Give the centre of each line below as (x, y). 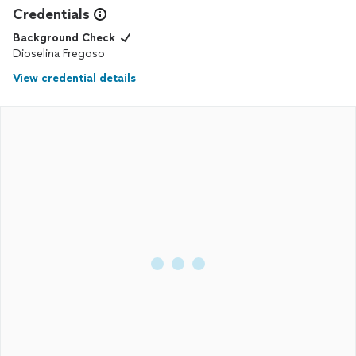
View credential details (74, 78)
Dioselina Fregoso (59, 54)
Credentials (51, 14)
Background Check (64, 38)
